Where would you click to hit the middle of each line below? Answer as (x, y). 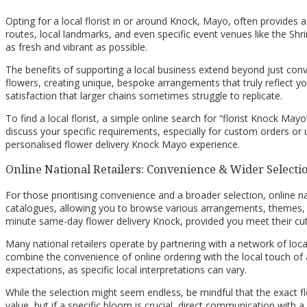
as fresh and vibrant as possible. (76, 47)
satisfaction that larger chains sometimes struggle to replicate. (144, 96)
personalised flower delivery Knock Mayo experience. (123, 145)
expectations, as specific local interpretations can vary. (126, 269)
